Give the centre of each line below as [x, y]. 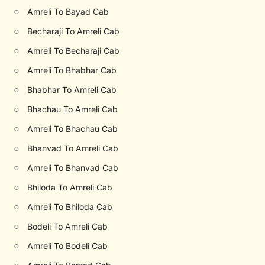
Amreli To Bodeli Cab [68, 246]
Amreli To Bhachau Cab [73, 129]
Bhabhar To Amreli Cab [72, 90]
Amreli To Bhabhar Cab [72, 70]
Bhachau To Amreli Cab [73, 109]
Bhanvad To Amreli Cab [73, 148]
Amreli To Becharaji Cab [74, 51]
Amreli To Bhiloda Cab [70, 207]
